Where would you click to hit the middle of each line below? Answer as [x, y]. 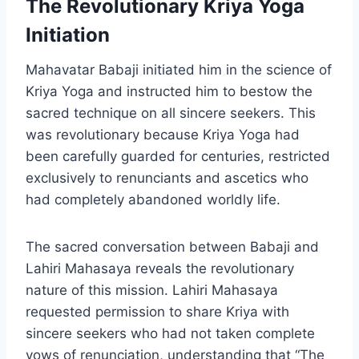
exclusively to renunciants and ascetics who [167, 177]
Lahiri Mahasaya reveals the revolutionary [160, 268]
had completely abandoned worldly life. [153, 199]
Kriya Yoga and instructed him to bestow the [169, 91]
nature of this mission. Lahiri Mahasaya [152, 290]
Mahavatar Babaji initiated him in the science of [179, 69]
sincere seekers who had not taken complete [170, 333]
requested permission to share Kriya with [157, 311]
